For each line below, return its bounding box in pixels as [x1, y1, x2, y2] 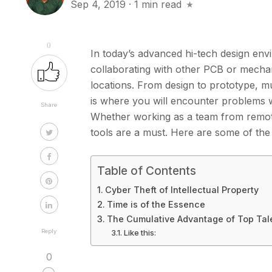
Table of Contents [97, 163, 197, 178]
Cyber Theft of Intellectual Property [105, 185, 259, 195]
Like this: [123, 228, 156, 237]
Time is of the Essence [107, 199, 206, 209]
